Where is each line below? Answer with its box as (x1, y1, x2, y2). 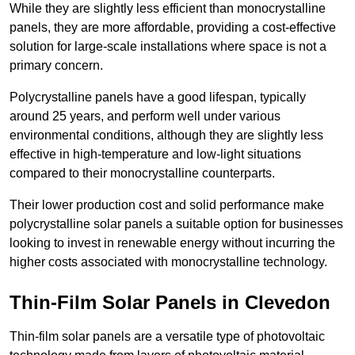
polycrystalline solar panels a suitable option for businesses (10, 217, 343, 231)
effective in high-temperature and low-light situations (10, 147, 301, 162)
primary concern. (10, 59, 103, 73)
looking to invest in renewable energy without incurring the (10, 236, 335, 250)
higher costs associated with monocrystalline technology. (10, 255, 327, 269)
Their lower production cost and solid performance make (10, 198, 324, 212)
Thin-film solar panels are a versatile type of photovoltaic (10, 330, 325, 344)
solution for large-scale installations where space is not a (10, 40, 326, 54)
